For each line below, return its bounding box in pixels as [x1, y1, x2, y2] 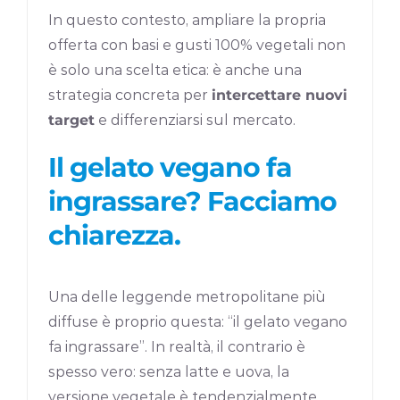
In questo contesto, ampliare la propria [48, 12, 327, 29]
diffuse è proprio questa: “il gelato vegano [48, 313, 348, 331]
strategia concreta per [48, 87, 212, 104]
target [48, 112, 96, 129]
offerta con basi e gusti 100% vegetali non [48, 37, 346, 54]
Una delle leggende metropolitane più [48, 288, 327, 306]
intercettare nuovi [212, 87, 348, 104]
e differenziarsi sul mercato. [95, 112, 296, 129]
